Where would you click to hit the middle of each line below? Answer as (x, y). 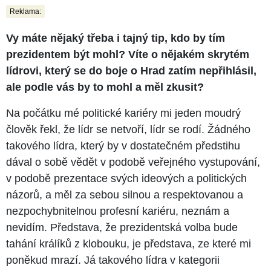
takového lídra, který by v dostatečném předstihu (123, 145)
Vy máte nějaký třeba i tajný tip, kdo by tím (116, 38)
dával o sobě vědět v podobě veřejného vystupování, (133, 162)
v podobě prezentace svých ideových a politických (126, 178)
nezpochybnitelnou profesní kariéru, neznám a (118, 211)
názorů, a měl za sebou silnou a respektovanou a (125, 194)
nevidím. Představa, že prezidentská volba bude (122, 227)
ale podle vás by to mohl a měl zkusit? (105, 87)
